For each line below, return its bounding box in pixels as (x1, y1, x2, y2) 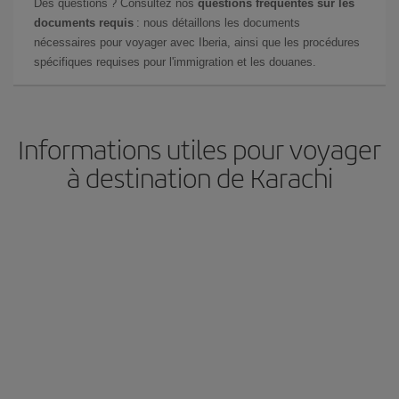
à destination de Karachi (66, 158, 333, 196)
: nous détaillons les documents (134, 15, 300, 29)
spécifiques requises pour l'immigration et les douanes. (34, 54, 316, 69)
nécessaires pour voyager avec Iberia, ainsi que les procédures (34, 35, 360, 49)
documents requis (34, 15, 134, 29)
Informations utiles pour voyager (18, 129, 381, 167)
